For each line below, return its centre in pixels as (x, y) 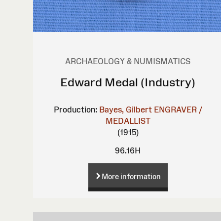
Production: (75, 110)
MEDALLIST (128, 121)
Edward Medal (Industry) (128, 82)
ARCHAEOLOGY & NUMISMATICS (128, 61)
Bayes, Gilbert (125, 110)
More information (131, 177)
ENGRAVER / (178, 110)
